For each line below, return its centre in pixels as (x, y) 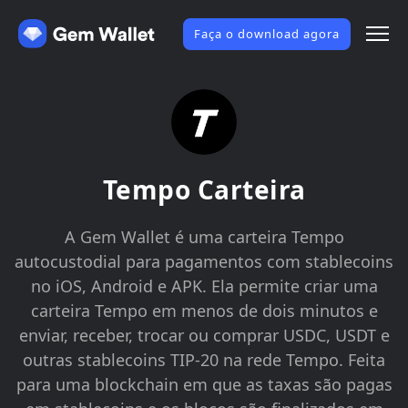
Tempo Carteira (204, 189)
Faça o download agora (267, 33)
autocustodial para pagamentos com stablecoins (204, 261)
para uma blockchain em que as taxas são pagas (204, 384)
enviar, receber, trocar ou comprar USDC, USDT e (204, 335)
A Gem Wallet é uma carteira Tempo (204, 237)
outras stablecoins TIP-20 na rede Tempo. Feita (204, 360)
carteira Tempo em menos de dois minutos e (204, 311)
